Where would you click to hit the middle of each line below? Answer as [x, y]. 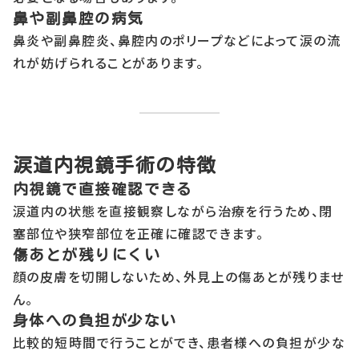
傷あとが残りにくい [87, 254]
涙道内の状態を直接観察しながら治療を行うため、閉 [173, 210]
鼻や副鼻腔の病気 [79, 18]
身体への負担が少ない [95, 320]
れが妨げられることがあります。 [109, 62]
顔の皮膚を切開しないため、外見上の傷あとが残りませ [179, 276]
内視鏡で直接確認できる [103, 189]
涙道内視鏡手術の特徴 [115, 165]
